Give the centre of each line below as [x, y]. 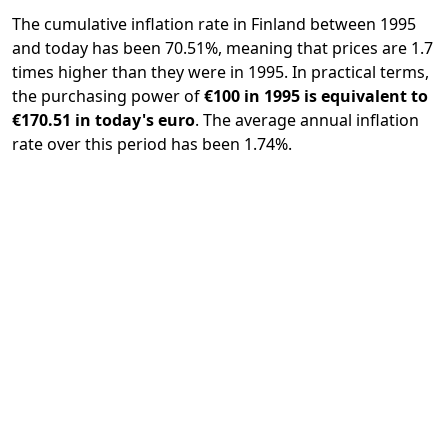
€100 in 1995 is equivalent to [316, 96]
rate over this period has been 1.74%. [152, 144]
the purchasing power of [108, 96]
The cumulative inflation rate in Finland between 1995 [214, 24]
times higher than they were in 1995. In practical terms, [220, 72]
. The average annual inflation [307, 120]
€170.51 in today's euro [103, 120]
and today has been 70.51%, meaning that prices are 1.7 [222, 48]
